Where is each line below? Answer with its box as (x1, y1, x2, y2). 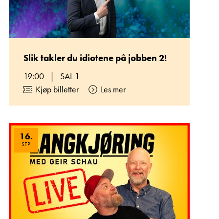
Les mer (101, 84, 126, 95)
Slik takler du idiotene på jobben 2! (23, 52, 167, 64)
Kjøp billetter (36, 84, 79, 95)
